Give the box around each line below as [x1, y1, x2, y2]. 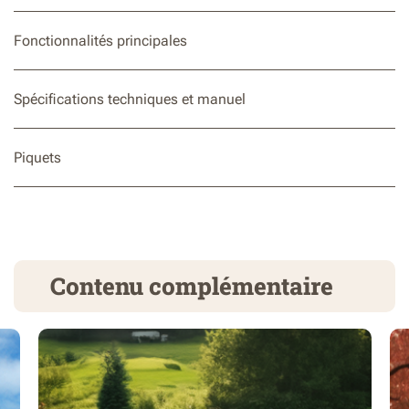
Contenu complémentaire [50, 270, 333, 301]
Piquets [14, 149, 61, 166]
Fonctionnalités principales [14, 32, 187, 49]
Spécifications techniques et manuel [14, 90, 246, 108]
